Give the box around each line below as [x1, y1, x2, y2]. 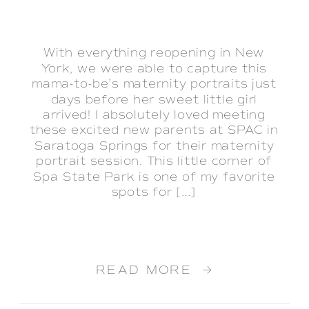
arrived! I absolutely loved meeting [42, 108, 266, 123]
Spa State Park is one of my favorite [33, 170, 275, 185]
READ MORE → [95, 263, 214, 279]
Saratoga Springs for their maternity [34, 139, 274, 154]
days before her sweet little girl [50, 92, 258, 108]
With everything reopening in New [43, 46, 265, 61]
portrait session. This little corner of [36, 154, 272, 169]
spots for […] [111, 185, 197, 200]
